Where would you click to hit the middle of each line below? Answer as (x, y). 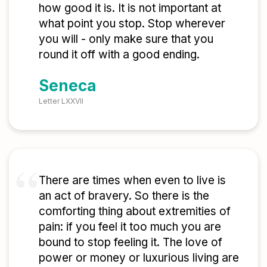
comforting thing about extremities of (135, 212)
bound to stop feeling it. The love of (131, 243)
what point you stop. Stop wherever (132, 23)
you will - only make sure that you (126, 39)
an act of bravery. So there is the (124, 196)
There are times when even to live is (132, 181)
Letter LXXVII (61, 101)
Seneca (68, 86)
